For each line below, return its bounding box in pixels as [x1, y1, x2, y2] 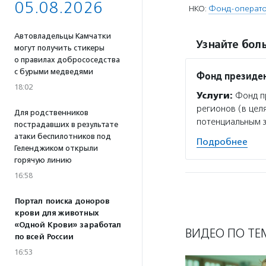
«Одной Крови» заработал [14, 220, 121, 230]
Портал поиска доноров [14, 197, 109, 206]
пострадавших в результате [14, 120, 118, 129]
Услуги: [197, 90, 233, 102]
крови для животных [14, 208, 99, 218]
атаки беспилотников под [14, 132, 111, 141]
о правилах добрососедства [14, 55, 120, 64]
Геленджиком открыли [14, 144, 98, 153]
